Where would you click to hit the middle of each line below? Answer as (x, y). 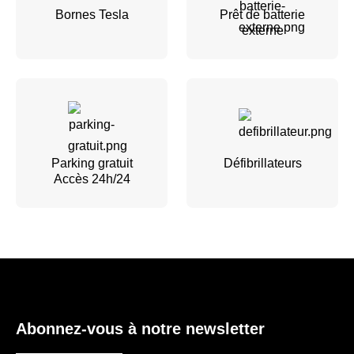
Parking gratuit (92, 163)
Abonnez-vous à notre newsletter (140, 328)
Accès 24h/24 (92, 179)
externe (262, 30)
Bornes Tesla (92, 14)
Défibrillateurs (262, 163)
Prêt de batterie (262, 14)
